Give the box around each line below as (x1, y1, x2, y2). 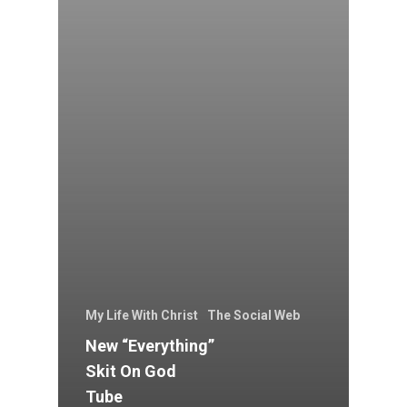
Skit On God (85, 362, 176, 382)
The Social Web (207, 308, 300, 323)
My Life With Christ (85, 308, 198, 323)
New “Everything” (85, 336, 214, 356)
